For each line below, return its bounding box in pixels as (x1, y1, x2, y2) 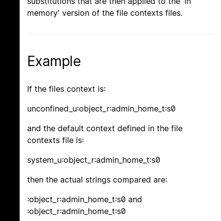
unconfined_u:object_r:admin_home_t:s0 (27, 104, 176, 114)
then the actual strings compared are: (27, 175, 167, 185)
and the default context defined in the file (27, 123, 183, 134)
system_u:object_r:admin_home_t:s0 (27, 155, 160, 165)
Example (27, 53, 81, 70)
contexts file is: (27, 135, 84, 146)
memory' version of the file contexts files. (27, 8, 183, 18)
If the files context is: (27, 84, 106, 94)
